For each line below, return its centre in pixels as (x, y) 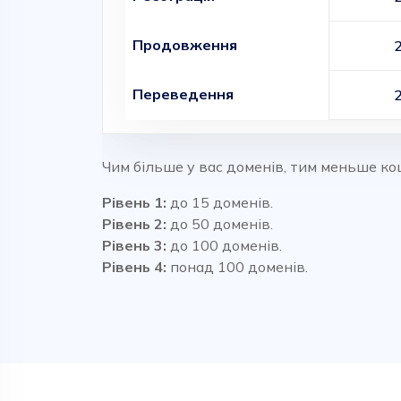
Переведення (179, 94)
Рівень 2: (134, 224)
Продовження (181, 45)
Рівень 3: (134, 245)
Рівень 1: (134, 202)
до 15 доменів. (220, 202)
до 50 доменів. (220, 224)
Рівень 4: (134, 267)
